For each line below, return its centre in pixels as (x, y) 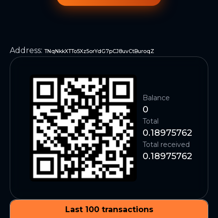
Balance (156, 98)
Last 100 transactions (109, 209)
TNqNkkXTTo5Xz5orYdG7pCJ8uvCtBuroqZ (99, 51)
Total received (166, 145)
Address (25, 50)
